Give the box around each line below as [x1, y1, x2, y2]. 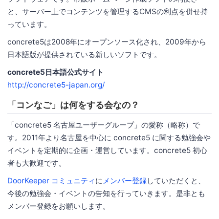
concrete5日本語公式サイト [7, 67, 104, 77]
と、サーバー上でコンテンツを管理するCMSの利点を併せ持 [7, 7, 208, 17]
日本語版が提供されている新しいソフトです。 [7, 50, 161, 60]
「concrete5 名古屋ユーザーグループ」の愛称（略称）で [7, 120, 200, 130]
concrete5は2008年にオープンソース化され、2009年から [7, 37, 206, 47]
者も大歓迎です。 [7, 158, 66, 168]
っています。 [7, 20, 51, 29]
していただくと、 [147, 176, 205, 186]
